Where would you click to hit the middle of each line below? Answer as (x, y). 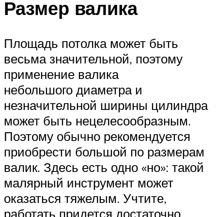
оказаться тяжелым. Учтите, (85, 198)
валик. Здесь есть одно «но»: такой (104, 167)
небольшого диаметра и (73, 90)
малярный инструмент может (89, 183)
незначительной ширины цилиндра (106, 105)
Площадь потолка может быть (91, 43)
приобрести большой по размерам (104, 152)
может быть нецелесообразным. (97, 121)
